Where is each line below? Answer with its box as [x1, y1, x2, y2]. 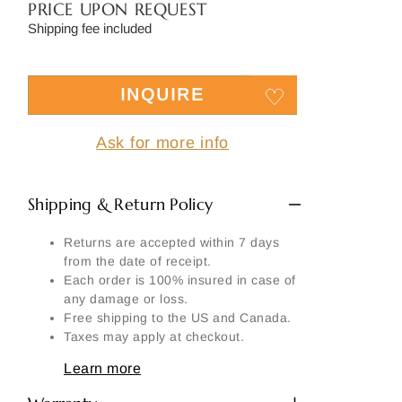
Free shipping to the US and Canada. [64, 310, 292, 325]
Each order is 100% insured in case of [64, 273, 296, 287]
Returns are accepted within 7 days [64, 235, 279, 249]
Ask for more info [96, 134, 229, 152]
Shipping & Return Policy [28, 194, 214, 214]
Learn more [64, 361, 141, 376]
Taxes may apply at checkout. [64, 329, 244, 344]
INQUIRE [120, 85, 205, 104]
